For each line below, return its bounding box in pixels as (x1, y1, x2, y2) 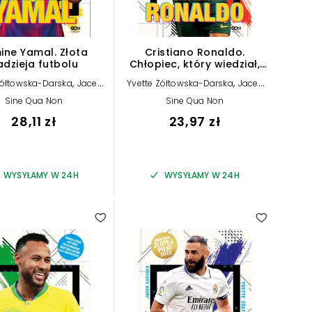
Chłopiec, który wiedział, (129, 57, 260, 72)
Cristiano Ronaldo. (144, 45, 245, 60)
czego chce (163, 69, 226, 84)
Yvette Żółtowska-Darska (127, 77, 233, 90)
